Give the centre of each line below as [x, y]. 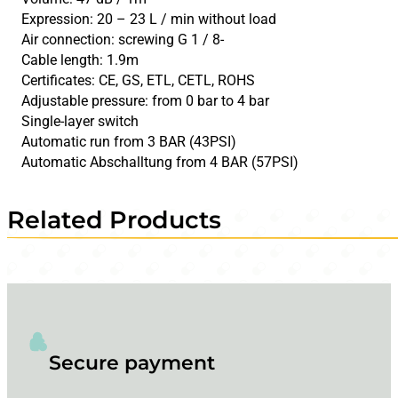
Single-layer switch [80, 121]
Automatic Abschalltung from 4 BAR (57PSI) [160, 162]
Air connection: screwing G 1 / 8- [123, 39]
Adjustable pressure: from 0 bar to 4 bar [146, 100]
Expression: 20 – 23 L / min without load [149, 19]
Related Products [114, 220]
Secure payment [132, 362]
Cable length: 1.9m [80, 60]
